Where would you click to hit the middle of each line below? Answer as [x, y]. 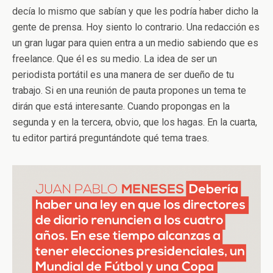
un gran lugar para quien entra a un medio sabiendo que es [135, 43]
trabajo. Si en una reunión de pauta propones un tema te [129, 90]
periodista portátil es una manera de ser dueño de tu [123, 74]
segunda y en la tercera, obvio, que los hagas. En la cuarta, [135, 122]
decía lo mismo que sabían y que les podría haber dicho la [135, 11]
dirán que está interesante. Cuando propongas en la [121, 106]
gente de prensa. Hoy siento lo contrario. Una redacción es [136, 27]
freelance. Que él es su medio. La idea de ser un [115, 58]
